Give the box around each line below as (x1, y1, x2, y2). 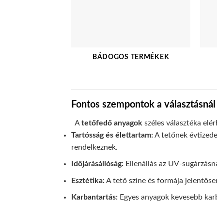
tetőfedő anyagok (81, 119, 142, 127)
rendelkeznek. (71, 143, 118, 151)
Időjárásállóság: (71, 160, 124, 168)
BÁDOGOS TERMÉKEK (92, 53, 170, 61)
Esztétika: (71, 176, 105, 185)
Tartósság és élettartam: (71, 131, 153, 139)
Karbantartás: (71, 193, 118, 201)
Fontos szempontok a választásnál (71, 99, 216, 109)
